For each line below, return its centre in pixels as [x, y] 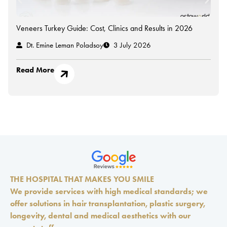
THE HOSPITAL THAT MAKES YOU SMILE [82, 179]
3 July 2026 [132, 45]
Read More [35, 70]
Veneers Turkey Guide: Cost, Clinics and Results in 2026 [104, 28]
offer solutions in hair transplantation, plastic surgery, [108, 204]
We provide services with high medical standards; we [109, 192]
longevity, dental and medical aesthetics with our [100, 216]
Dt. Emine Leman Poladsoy [65, 45]
